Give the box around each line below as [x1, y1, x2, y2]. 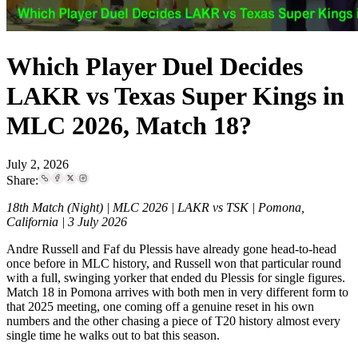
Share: [6, 173, 38, 188]
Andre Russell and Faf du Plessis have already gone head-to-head [6, 242, 336, 257]
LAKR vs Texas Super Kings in [6, 81, 344, 110]
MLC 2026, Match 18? [6, 110, 252, 140]
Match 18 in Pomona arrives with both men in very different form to [6, 285, 348, 300]
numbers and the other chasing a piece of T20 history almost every [6, 314, 340, 328]
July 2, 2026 [6, 157, 69, 172]
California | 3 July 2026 [6, 215, 127, 229]
